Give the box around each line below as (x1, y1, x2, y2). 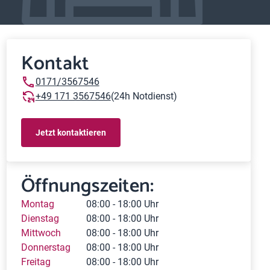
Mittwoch (20, 227, 61, 239)
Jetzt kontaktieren (35, 127, 106, 137)
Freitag (20, 256, 51, 268)
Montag (20, 198, 54, 210)
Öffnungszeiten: (20, 171, 154, 202)
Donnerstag (20, 242, 71, 253)
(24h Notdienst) (110, 90, 177, 102)
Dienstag (20, 213, 59, 224)
